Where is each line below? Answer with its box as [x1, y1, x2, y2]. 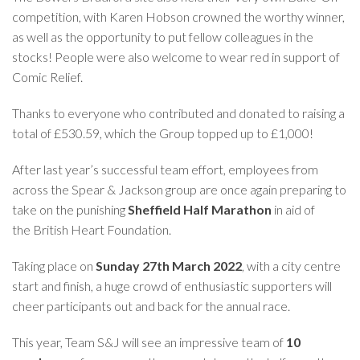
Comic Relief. [12, 68, 83, 84]
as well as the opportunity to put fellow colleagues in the [12, 28, 313, 44]
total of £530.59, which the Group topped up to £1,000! [12, 125, 313, 141]
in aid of [272, 201, 315, 217]
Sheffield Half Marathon [128, 201, 272, 217]
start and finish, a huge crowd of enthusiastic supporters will [12, 277, 332, 293]
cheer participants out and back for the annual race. [12, 297, 290, 313]
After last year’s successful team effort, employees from [12, 161, 318, 177]
